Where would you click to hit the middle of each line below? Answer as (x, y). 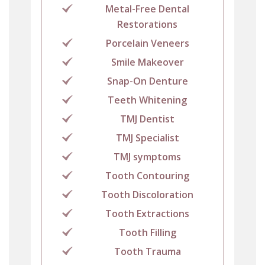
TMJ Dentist (147, 119)
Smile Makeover (147, 62)
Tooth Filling (147, 233)
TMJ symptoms (147, 157)
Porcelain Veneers (147, 43)
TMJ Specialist (147, 138)
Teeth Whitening (147, 100)
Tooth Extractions (147, 214)
